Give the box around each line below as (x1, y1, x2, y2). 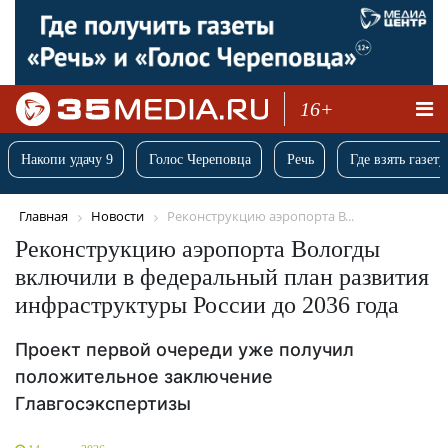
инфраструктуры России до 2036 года (15, 291, 399, 318)
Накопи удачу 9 (21, 152, 113, 168)
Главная (19, 207, 68, 226)
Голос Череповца (149, 152, 251, 168)
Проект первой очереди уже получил (15, 338, 354, 360)
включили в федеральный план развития (15, 263, 429, 290)
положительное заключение (15, 365, 273, 387)
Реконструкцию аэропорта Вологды (15, 235, 380, 262)
